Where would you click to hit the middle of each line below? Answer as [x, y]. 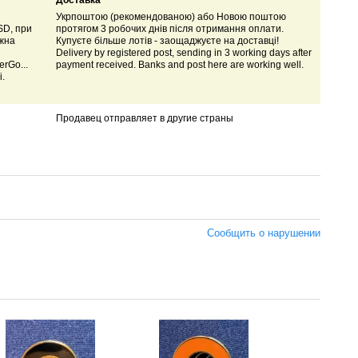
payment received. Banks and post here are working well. [179, 65]
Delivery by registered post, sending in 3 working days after [183, 53]
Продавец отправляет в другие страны [144, 119]
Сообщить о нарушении [264, 233]
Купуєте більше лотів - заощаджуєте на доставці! [167, 41]
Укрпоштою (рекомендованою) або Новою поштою [171, 17]
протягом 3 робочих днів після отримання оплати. [169, 29]
